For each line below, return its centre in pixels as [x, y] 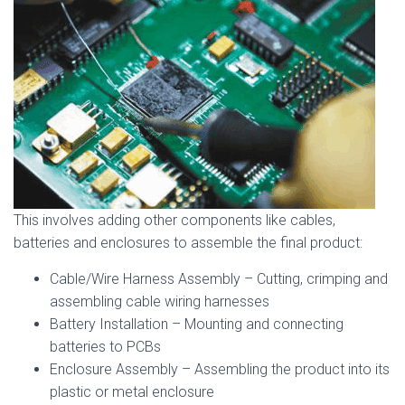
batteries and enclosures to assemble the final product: [188, 243]
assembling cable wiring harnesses [160, 301]
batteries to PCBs [105, 347]
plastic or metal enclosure [132, 392]
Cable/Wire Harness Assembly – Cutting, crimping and [219, 279]
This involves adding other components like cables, [174, 220]
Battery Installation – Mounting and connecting [197, 324]
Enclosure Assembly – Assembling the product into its [220, 369]
